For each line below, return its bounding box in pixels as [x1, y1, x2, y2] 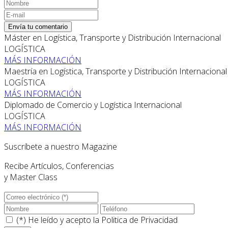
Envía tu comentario [8, 22, 68, 31]
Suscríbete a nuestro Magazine [4, 140, 117, 152]
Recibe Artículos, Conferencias [4, 160, 114, 172]
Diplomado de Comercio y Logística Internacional [4, 99, 182, 110]
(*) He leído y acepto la [14, 214, 101, 225]
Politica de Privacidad [101, 214, 178, 225]
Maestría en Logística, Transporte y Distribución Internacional [4, 65, 227, 77]
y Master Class [4, 171, 58, 183]
